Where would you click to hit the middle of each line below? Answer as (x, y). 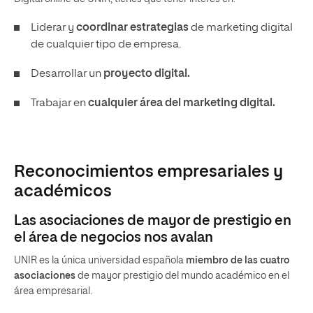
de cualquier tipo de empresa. (106, 44)
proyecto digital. (147, 74)
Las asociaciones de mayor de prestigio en (153, 220)
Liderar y (53, 28)
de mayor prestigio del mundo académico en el (183, 276)
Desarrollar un (67, 74)
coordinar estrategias (132, 28)
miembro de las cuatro (238, 260)
